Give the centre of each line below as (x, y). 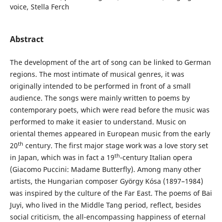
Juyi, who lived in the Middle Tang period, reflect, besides (105, 205)
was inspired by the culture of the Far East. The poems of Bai (111, 193)
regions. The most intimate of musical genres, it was (97, 74)
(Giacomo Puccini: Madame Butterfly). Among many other (105, 169)
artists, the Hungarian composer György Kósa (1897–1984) (106, 181)
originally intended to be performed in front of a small (100, 86)
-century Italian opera (156, 158)
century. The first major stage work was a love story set (115, 146)
